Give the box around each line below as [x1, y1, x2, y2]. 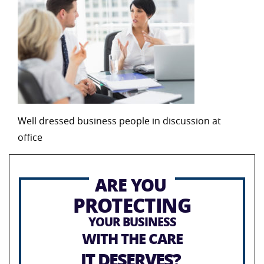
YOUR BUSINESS [88, 213, 176, 230]
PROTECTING [73, 191, 191, 219]
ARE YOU [95, 173, 166, 197]
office [18, 131, 42, 144]
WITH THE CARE [81, 228, 183, 249]
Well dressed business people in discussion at [18, 114, 221, 127]
